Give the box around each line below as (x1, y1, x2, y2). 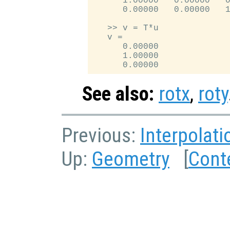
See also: (82, 82, 154, 106)
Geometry (92, 147, 169, 171)
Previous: (62, 124, 140, 148)
